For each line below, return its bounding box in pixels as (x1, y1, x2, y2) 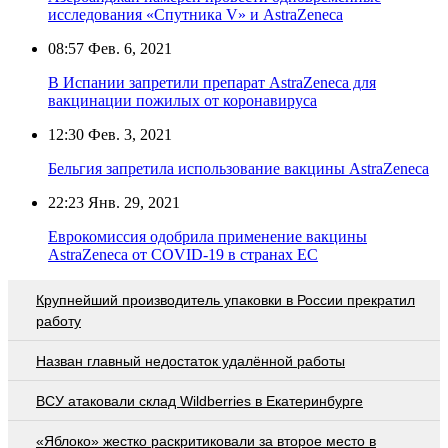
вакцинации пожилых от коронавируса (48, 91, 317, 109)
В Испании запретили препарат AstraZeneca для (48, 73, 376, 91)
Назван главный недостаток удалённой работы (36, 352, 345, 369)
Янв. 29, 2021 (84, 193, 180, 211)
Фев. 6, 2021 (84, 39, 172, 57)
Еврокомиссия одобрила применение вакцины (48, 227, 367, 245)
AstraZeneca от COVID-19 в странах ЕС (48, 245, 318, 263)
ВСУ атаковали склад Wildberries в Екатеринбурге (36, 392, 363, 409)
